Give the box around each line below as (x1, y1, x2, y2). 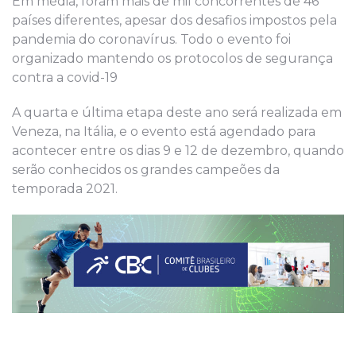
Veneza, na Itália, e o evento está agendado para (12, 123, 315, 139)
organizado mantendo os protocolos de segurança (12, 50, 333, 66)
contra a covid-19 (12, 69, 118, 85)
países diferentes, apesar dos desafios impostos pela (12, 12, 337, 28)
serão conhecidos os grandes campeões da (12, 161, 280, 177)
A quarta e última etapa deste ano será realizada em (12, 104, 342, 120)
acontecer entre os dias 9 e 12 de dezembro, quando (12, 142, 344, 158)
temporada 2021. (12, 180, 118, 196)
